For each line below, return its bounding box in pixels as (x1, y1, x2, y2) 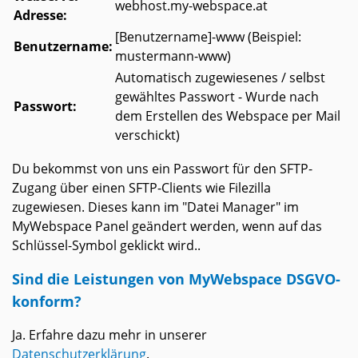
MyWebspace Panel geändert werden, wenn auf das (12, 217, 322, 236)
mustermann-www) (115, 47, 231, 66)
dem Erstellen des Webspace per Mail (115, 107, 340, 125)
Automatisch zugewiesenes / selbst (115, 69, 325, 87)
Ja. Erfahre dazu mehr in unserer (12, 326, 207, 344)
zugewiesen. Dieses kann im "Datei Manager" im (12, 198, 299, 217)
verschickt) (115, 126, 180, 145)
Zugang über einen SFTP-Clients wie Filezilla (12, 179, 271, 197)
